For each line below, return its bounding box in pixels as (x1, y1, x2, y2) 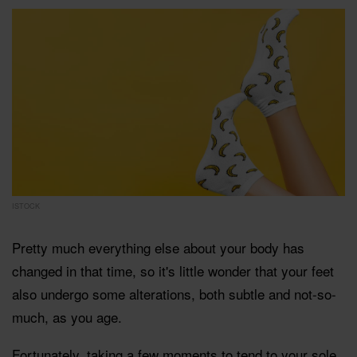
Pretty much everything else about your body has (12, 237, 304, 257)
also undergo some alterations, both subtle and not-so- (12, 283, 336, 304)
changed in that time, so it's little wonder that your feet (12, 260, 334, 280)
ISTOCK (12, 200, 40, 211)
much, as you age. (12, 306, 126, 327)
